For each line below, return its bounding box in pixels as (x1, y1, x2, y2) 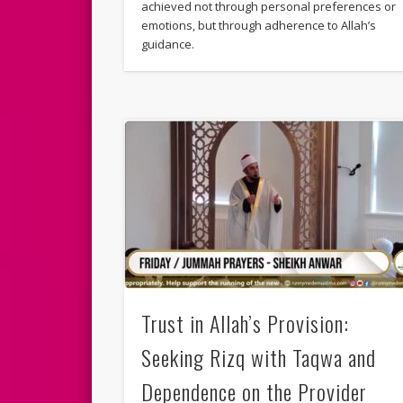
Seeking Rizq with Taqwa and (141, 340, 377, 373)
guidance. (141, 36, 195, 53)
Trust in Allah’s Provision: (141, 306, 350, 339)
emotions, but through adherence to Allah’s (141, 17, 377, 34)
